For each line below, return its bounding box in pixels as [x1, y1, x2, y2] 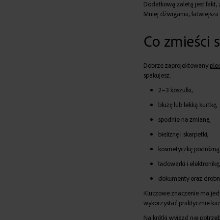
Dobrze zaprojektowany [143, 61, 210, 70]
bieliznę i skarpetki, [158, 130, 209, 138]
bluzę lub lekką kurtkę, [158, 100, 218, 109]
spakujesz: [143, 71, 171, 80]
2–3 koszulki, [158, 85, 193, 94]
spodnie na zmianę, [158, 115, 211, 124]
